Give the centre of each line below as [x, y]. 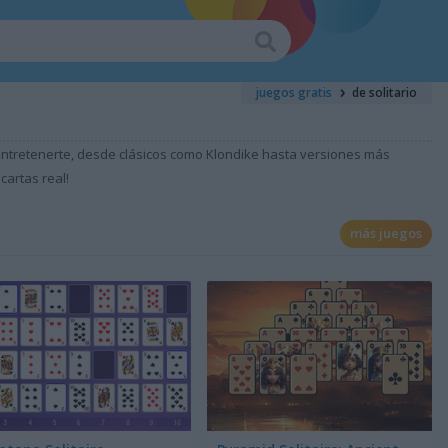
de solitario [384, 92]
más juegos [385, 233]
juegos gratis [294, 92]
